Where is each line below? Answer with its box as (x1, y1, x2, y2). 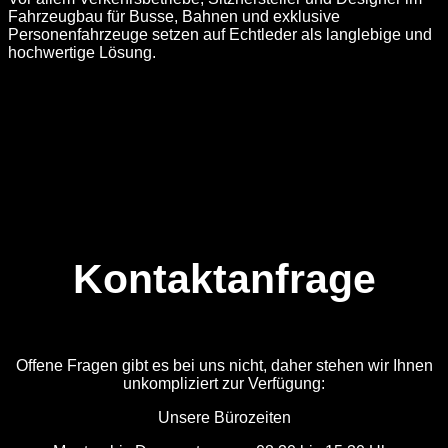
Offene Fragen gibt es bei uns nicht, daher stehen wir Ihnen (15, 356, 433, 374)
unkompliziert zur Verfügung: (123, 374, 325, 392)
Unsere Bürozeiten (157, 408, 291, 426)
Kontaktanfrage (72, 255, 376, 302)
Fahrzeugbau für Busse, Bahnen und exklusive (8, 7, 340, 25)
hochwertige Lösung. (8, 43, 156, 61)
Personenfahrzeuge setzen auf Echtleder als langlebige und (8, 25, 432, 43)
